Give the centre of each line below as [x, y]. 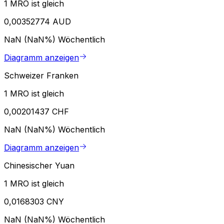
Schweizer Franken [41, 76]
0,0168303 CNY [34, 202]
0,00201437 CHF [36, 112]
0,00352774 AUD [37, 22]
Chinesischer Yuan [39, 166]
